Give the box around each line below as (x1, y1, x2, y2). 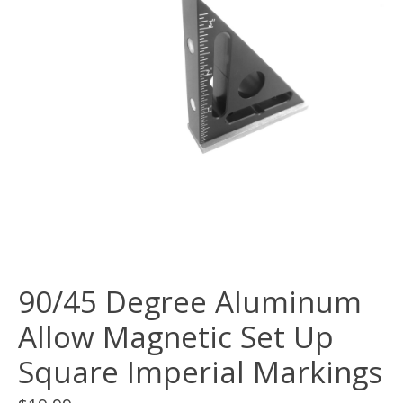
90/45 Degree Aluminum (18, 282, 362, 323)
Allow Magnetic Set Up (18, 317, 334, 358)
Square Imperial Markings (18, 352, 382, 393)
